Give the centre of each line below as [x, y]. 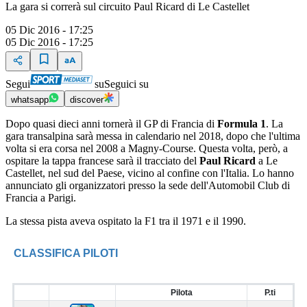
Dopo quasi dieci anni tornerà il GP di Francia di [111, 124]
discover [87, 100]
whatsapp [30, 100]
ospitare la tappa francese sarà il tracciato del [102, 161]
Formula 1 [242, 124]
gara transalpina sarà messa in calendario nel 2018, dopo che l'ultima [153, 136]
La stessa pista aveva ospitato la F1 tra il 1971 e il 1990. [126, 221]
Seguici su [126, 84]
